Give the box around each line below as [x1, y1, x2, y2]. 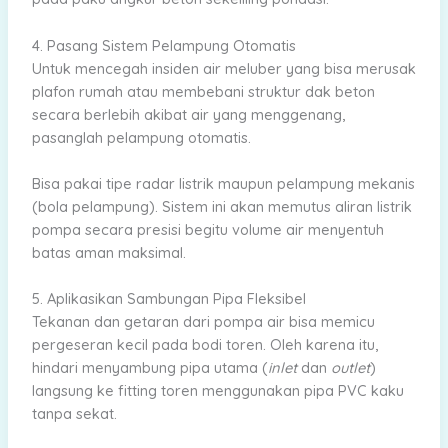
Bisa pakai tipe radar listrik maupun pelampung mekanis [31, 174, 415, 193]
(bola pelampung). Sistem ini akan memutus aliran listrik [31, 197, 412, 216]
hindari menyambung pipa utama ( [31, 358, 268, 378]
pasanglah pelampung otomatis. [31, 127, 251, 147]
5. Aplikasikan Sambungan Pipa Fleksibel [31, 289, 306, 309]
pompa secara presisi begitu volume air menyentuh [31, 220, 384, 239]
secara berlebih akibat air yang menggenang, [31, 104, 345, 124]
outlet [330, 358, 370, 378]
